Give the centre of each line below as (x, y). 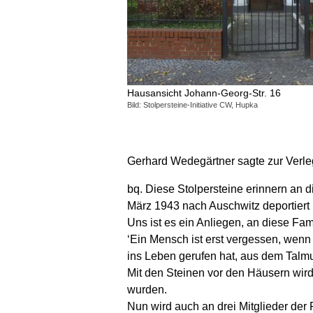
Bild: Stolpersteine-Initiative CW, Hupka (192, 105)
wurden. (147, 290)
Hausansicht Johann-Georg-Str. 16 (204, 93)
